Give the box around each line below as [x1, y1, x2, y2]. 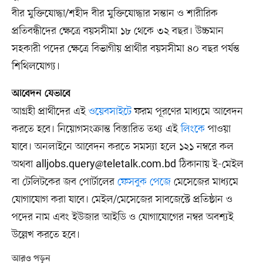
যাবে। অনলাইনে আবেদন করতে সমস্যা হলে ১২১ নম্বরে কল [11, 140, 234, 154]
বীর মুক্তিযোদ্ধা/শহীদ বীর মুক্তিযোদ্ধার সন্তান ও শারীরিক [11, 6, 218, 21]
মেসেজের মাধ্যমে [170, 175, 238, 190]
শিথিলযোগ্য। [11, 59, 60, 74]
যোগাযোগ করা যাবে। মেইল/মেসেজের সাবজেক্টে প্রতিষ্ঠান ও [11, 193, 232, 207]
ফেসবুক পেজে [117, 175, 171, 190]
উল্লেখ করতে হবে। [11, 228, 80, 242]
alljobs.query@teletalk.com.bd [35, 157, 176, 172]
